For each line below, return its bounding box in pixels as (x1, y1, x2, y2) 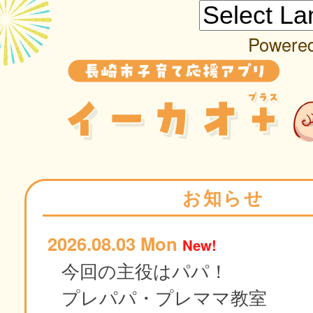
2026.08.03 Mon (48, 231, 182, 257)
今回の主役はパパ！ (61, 258, 228, 284)
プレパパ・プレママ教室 (61, 284, 267, 310)
